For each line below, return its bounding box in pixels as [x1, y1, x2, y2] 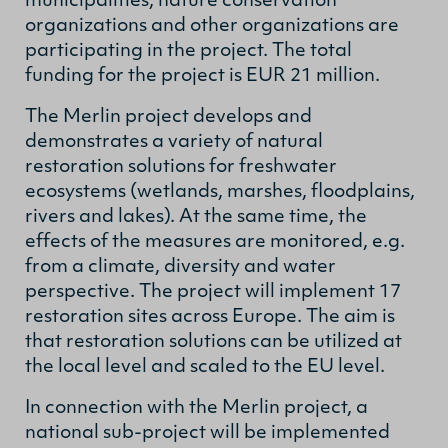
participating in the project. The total [25, 41, 352, 61]
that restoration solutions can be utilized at [25, 332, 402, 352]
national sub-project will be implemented [25, 423, 390, 443]
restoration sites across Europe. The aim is [25, 307, 395, 327]
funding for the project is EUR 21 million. [25, 66, 380, 86]
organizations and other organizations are [25, 16, 399, 36]
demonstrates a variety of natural [25, 132, 323, 152]
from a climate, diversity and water [25, 257, 336, 277]
